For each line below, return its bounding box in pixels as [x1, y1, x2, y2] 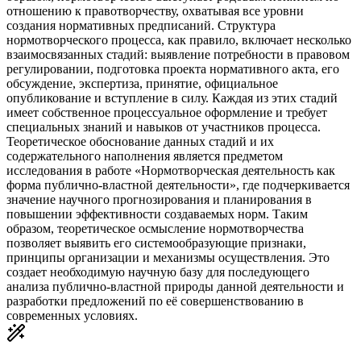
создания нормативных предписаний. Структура [6, 18, 276, 32]
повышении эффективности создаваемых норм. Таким [6, 206, 308, 221]
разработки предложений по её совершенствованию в [6, 293, 304, 308]
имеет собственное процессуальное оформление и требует [6, 105, 327, 119]
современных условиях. [6, 308, 138, 322]
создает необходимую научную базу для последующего [6, 264, 309, 279]
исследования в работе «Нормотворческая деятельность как [6, 163, 335, 177]
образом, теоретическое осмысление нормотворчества [6, 221, 304, 235]
